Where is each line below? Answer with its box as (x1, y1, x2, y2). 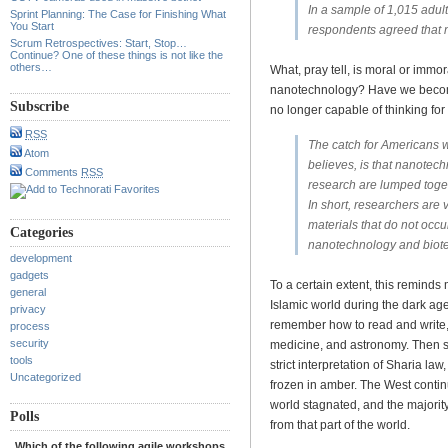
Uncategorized (10, 371, 81, 384)
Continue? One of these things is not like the (10, 49, 223, 62)
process (10, 320, 50, 333)
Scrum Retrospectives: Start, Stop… (10, 37, 187, 50)
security (10, 337, 49, 350)
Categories (10, 225, 73, 241)
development (10, 252, 72, 265)
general (10, 286, 46, 299)
